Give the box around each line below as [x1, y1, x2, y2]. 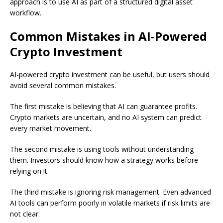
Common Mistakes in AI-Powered [10, 28, 207, 45]
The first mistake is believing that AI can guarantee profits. [10, 102, 197, 111]
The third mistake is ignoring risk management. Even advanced [10, 187, 211, 197]
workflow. [10, 8, 41, 18]
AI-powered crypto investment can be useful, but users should [10, 70, 210, 80]
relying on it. [10, 166, 49, 176]
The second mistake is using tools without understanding [10, 144, 194, 154]
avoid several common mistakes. [10, 81, 116, 91]
